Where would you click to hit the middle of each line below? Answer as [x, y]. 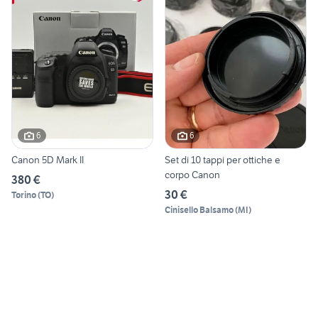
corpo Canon [192, 174]
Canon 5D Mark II [48, 159]
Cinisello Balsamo [199, 209]
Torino [24, 194]
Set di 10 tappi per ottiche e [223, 159]
